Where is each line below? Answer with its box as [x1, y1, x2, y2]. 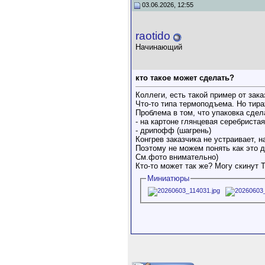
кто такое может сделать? [135, 73, 234, 82]
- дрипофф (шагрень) [135, 126, 211, 135]
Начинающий [135, 43, 182, 51]
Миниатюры [147, 174, 190, 183]
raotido [135, 30, 170, 42]
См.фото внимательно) [135, 153, 218, 161]
